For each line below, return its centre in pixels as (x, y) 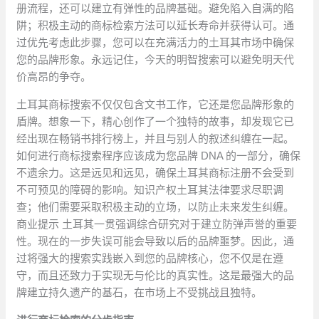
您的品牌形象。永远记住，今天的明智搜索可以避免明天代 (156, 60)
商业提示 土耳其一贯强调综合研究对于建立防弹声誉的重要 (157, 224)
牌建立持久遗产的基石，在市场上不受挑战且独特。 (140, 293)
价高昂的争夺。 (54, 77)
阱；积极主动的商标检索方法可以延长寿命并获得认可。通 (156, 26)
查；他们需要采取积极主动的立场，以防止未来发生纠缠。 (156, 207)
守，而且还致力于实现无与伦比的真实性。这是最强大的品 (156, 276)
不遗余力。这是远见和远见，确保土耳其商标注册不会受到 (156, 173)
